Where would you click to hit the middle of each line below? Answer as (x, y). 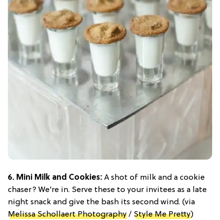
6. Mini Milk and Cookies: (56, 178)
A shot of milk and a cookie (154, 178)
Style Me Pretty (162, 214)
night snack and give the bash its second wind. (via (101, 202)
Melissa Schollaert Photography (67, 214)
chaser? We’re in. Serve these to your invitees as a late (107, 190)
